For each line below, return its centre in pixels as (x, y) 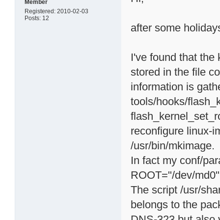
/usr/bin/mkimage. (173, 145)
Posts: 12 (37, 18)
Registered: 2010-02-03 (57, 11)
